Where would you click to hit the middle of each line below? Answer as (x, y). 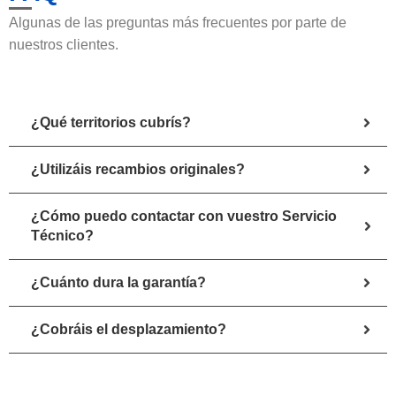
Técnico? (62, 236)
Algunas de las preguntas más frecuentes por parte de (178, 23)
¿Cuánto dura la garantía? (118, 283)
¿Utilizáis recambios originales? (138, 170)
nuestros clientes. (64, 45)
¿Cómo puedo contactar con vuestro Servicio (184, 217)
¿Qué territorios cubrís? (111, 123)
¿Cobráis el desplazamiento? (129, 330)
